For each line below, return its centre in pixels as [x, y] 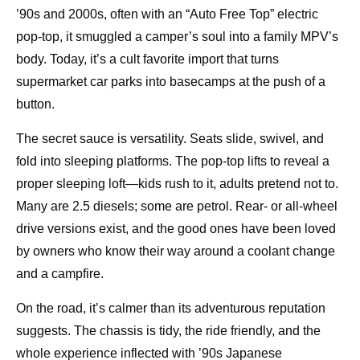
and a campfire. [60, 274]
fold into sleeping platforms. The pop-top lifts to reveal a [173, 162]
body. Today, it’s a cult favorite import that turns [147, 59]
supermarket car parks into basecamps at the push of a [171, 82]
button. [35, 104]
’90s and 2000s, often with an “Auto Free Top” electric [167, 14]
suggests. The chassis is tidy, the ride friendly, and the [168, 331]
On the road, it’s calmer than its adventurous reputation [171, 309]
